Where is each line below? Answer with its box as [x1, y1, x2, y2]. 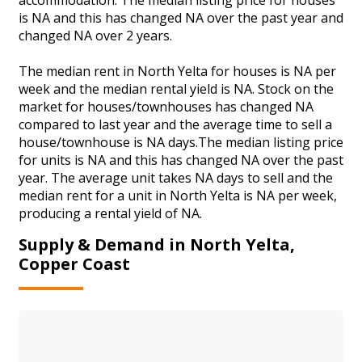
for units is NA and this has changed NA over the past [19, 150, 343, 169]
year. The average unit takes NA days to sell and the [19, 168, 333, 187]
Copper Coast [19, 253, 130, 276]
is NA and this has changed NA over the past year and [19, 8, 343, 27]
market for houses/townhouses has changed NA [19, 97, 314, 116]
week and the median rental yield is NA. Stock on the [19, 79, 334, 98]
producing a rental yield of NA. [19, 204, 202, 222]
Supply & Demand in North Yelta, [19, 234, 295, 256]
